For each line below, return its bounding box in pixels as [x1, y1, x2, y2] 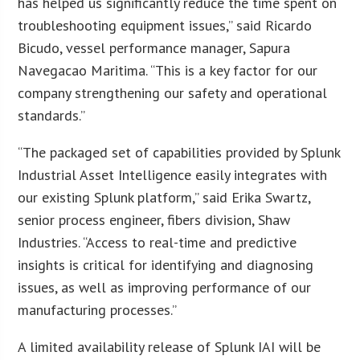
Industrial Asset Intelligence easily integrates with [18, 165, 328, 184]
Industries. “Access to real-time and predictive [18, 232, 297, 252]
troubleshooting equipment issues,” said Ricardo [18, 15, 313, 35]
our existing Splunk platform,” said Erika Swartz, [18, 187, 311, 207]
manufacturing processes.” [18, 300, 178, 319]
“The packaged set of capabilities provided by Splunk [18, 142, 341, 162]
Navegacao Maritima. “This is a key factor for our [18, 60, 318, 80]
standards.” [18, 105, 86, 125]
